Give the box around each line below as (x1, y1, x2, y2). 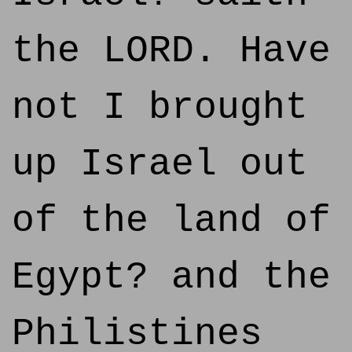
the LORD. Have (12, 30, 331, 72)
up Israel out (12, 143, 308, 185)
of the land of (12, 200, 331, 242)
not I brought (12, 86, 308, 129)
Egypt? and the (12, 256, 331, 299)
